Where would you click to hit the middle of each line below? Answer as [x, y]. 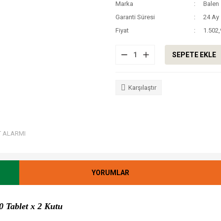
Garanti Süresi [135, 17]
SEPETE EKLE [194, 55]
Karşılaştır [142, 88]
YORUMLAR [110, 172]
